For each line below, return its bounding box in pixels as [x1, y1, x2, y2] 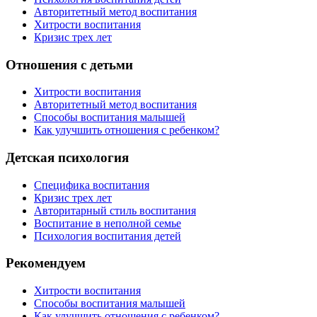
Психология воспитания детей [34, 229, 181, 242]
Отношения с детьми [6, 57, 133, 72]
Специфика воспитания [34, 178, 149, 191]
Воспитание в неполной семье [34, 217, 181, 229]
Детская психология [6, 149, 129, 165]
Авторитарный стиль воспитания [34, 204, 196, 217]
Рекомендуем [6, 255, 86, 271]
